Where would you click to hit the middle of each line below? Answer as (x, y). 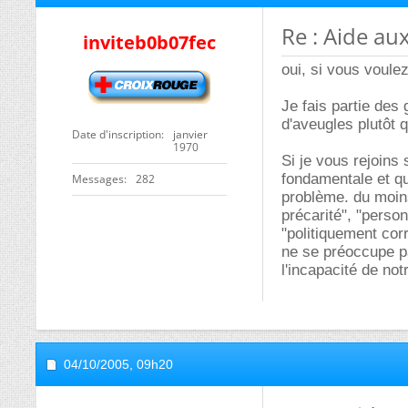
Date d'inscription (117, 134)
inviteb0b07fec (149, 42)
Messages (98, 179)
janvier (190, 134)
